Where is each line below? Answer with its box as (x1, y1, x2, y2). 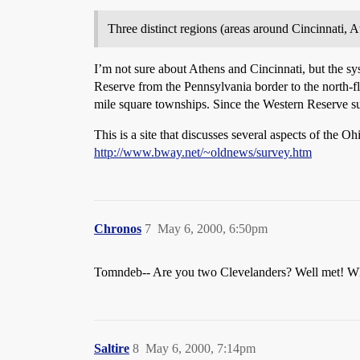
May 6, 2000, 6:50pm (157, 222, 268, 235)
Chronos (94, 222, 141, 235)
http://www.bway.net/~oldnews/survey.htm (94, 145, 312, 159)
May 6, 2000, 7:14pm (145, 342, 256, 355)
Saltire (94, 342, 129, 355)
